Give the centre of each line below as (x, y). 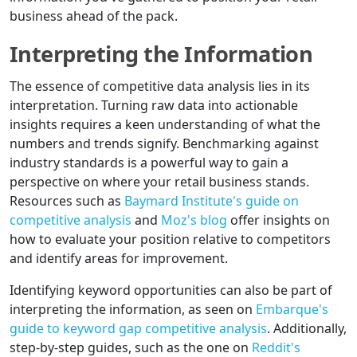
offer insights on (279, 220)
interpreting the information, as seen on (133, 310)
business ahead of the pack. (94, 16)
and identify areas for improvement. (119, 259)
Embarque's (292, 310)
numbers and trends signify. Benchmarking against (164, 144)
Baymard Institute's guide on (212, 201)
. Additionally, (307, 329)
